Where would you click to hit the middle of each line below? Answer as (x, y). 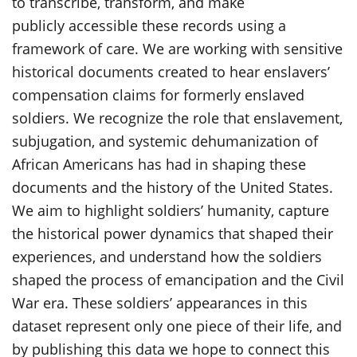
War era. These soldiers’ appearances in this (160, 303)
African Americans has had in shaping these (159, 164)
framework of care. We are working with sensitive (177, 49)
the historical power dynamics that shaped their (173, 233)
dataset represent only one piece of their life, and (177, 326)
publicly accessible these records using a (149, 25)
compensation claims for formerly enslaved (158, 95)
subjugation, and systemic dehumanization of (165, 141)
